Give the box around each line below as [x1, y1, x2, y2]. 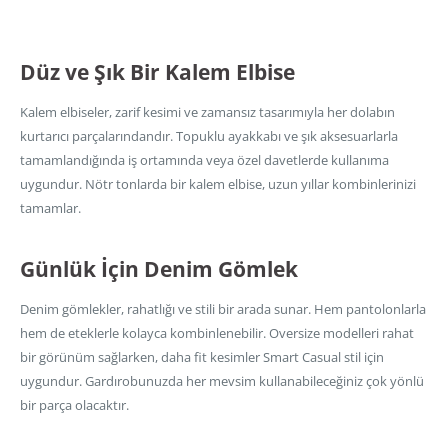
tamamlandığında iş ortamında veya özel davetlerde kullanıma [20, 151, 389, 170]
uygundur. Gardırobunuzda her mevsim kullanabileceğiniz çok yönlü [20, 372, 424, 391]
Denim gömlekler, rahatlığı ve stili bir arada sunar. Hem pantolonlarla [20, 300, 426, 319]
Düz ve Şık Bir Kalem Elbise [20, 57, 295, 86]
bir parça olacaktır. [20, 396, 129, 415]
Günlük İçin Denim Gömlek [20, 254, 298, 283]
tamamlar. [20, 199, 81, 218]
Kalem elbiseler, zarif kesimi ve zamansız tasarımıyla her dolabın [20, 103, 395, 122]
